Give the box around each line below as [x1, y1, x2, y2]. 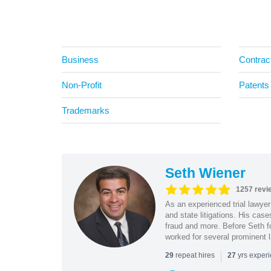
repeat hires [173, 250, 217, 260]
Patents [238, 79, 269, 90]
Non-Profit [62, 79, 102, 90]
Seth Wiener [165, 165, 246, 181]
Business [62, 54, 99, 65]
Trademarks [62, 105, 109, 116]
